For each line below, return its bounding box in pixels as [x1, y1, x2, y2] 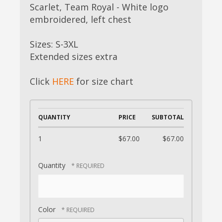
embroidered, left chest [30, 13, 131, 26]
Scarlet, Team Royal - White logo [30, 1, 168, 13]
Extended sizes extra [30, 51, 117, 63]
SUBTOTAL [152, 113, 184, 122]
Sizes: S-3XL [30, 38, 78, 51]
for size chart [74, 75, 133, 88]
